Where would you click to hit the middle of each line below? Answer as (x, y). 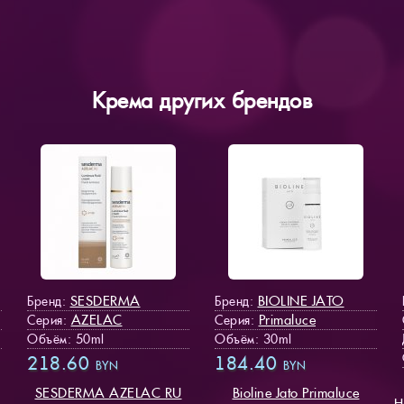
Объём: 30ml (253, 339)
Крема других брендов (202, 100)
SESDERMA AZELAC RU (108, 392)
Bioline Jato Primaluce (296, 392)
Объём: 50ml (66, 339)
